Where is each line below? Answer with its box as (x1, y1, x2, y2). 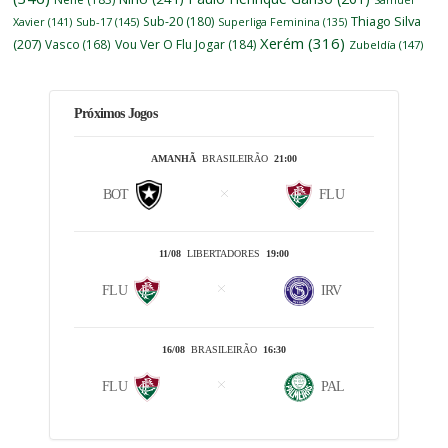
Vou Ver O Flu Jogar (115, 35, 226, 53)
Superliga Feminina (218, 14, 321, 29)
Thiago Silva (351, 11, 422, 30)
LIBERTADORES (180, 248, 266, 260)
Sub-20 (143, 12, 184, 30)
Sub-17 (76, 13, 113, 29)
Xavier (13, 13, 46, 29)
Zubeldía (349, 36, 397, 52)
